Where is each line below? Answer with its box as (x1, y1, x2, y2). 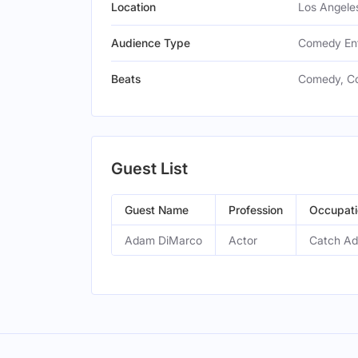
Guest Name (125, 203, 189, 217)
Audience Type (111, 36, 190, 50)
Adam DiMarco (125, 233, 202, 247)
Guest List (111, 159, 188, 178)
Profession (229, 203, 283, 217)
